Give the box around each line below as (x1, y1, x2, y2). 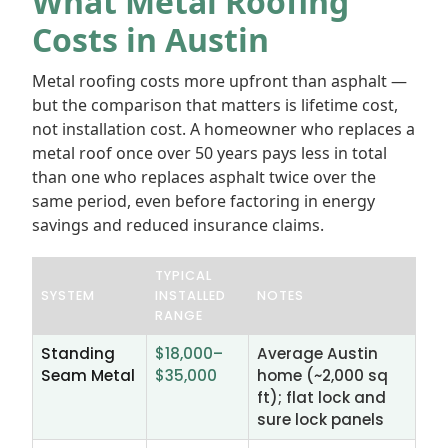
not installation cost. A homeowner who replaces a (32, 118, 415, 140)
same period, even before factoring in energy (32, 190, 375, 212)
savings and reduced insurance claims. (32, 214, 324, 236)
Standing (41, 343, 115, 364)
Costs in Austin (32, 18, 269, 61)
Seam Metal (41, 365, 135, 386)
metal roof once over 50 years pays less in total (32, 142, 387, 164)
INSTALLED (155, 287, 227, 304)
